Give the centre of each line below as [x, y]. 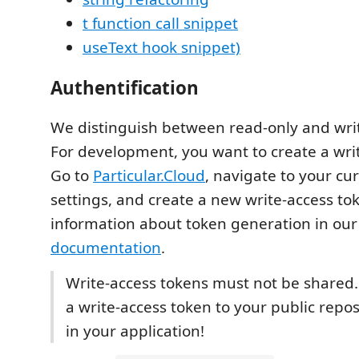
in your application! [135, 331]
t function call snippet [160, 23]
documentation [106, 248]
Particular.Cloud [149, 175]
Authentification [125, 87]
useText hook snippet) [161, 47]
